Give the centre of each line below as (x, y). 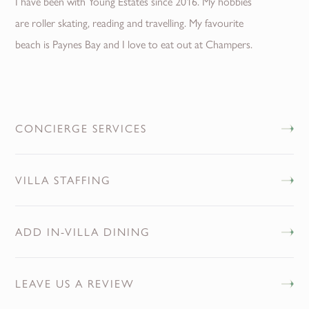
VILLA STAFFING (63, 180)
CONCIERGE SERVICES (81, 128)
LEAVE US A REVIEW (75, 283)
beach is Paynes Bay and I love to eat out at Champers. (134, 44)
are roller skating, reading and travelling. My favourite (130, 23)
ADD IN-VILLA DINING (83, 232)
